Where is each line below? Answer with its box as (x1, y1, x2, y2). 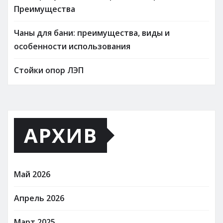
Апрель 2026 (14, 192, 64, 204)
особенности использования (14, 40, 130, 52)
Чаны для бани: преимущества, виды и (14, 27, 170, 38)
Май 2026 (14, 168, 50, 180)
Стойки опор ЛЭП (14, 64, 84, 76)
